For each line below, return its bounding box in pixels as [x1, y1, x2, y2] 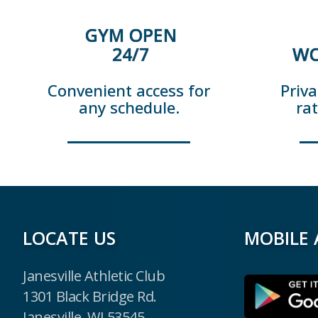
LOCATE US [23, 226, 116, 251]
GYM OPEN [84, 23, 177, 48]
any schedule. [78, 97, 180, 119]
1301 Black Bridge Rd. [23, 287, 157, 307]
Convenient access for [48, 79, 210, 102]
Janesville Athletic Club [23, 266, 165, 286]
